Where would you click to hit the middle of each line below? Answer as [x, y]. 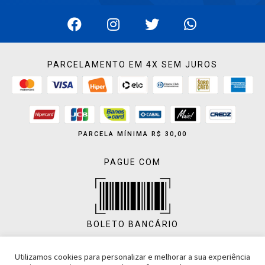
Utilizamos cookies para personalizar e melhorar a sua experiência [132, 257]
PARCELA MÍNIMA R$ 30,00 [132, 134]
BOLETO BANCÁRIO [132, 224]
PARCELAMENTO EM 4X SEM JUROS [132, 65]
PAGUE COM [132, 162]
